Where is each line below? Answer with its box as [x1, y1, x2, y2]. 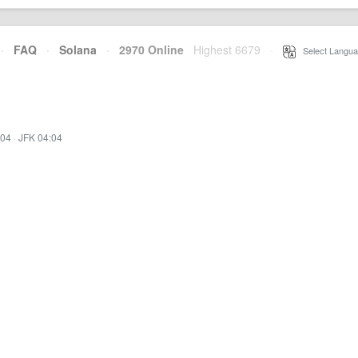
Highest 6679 [193, 42, 261, 58]
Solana [59, 42, 97, 58]
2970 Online [109, 42, 184, 58]
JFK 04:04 [18, 130, 62, 144]
